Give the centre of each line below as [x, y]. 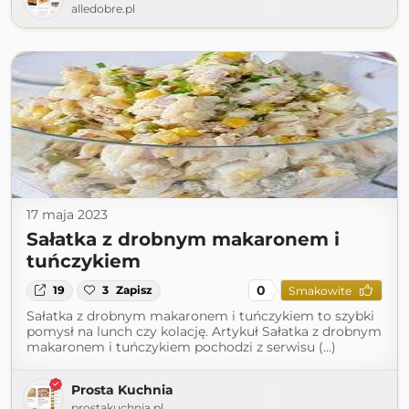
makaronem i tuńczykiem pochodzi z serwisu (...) [181, 347]
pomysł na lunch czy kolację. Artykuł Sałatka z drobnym [204, 332]
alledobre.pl [103, 9]
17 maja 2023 [67, 215]
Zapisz [135, 290]
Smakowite [320, 290]
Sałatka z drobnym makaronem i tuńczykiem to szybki [200, 316]
